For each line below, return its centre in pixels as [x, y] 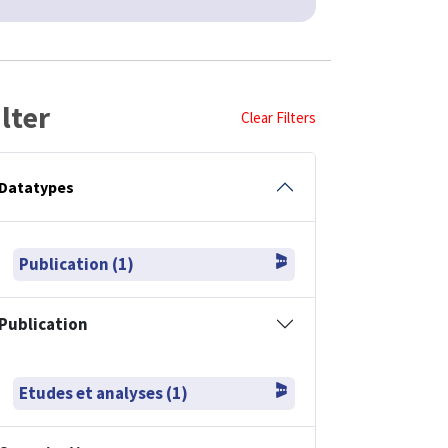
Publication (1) [76, 263]
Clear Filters [278, 117]
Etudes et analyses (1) [103, 392]
